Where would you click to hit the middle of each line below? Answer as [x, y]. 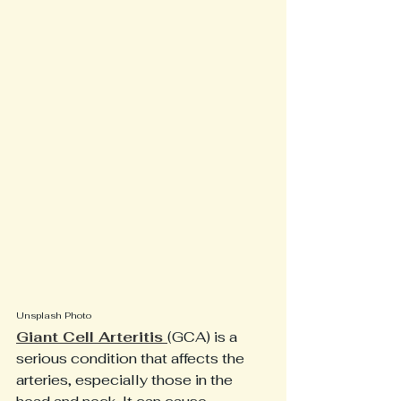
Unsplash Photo [54, 316]
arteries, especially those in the [126, 380]
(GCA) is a [204, 337]
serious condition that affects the [132, 358]
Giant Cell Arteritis [92, 337]
